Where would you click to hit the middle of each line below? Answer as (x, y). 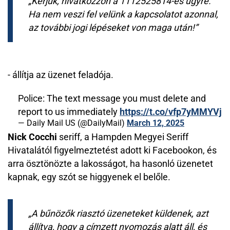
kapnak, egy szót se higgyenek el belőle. (89, 177)
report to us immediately (69, 112)
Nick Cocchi (32, 137)
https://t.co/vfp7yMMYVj (171, 112)
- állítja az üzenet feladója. (61, 75)
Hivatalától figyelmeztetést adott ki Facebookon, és (112, 150)
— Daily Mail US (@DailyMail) (72, 123)
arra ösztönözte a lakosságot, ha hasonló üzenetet (110, 164)
